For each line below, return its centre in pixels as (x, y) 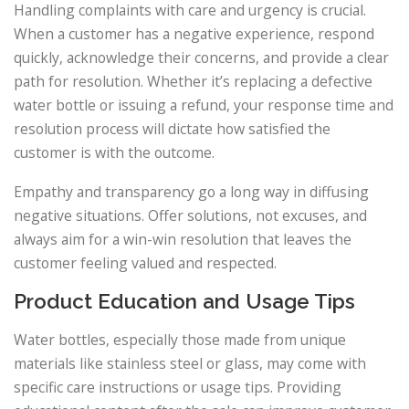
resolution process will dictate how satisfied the (172, 128)
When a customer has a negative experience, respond (194, 33)
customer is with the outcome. (114, 152)
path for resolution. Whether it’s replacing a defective (193, 81)
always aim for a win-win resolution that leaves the (183, 239)
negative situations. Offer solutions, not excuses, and (190, 215)
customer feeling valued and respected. (145, 262)
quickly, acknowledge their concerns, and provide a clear (201, 57)
